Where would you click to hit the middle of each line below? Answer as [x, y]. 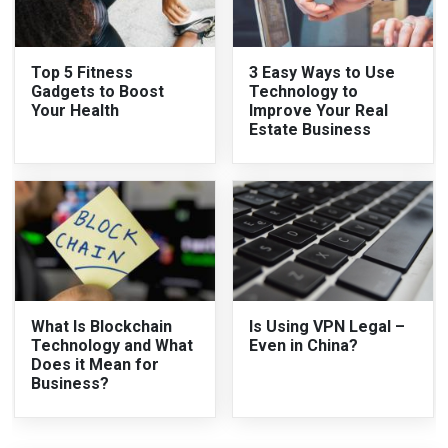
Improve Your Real [318, 110]
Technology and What [112, 345]
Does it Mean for [95, 364]
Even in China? [303, 345]
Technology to [303, 91]
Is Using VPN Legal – [327, 326]
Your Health [75, 110]
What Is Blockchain [102, 326]
